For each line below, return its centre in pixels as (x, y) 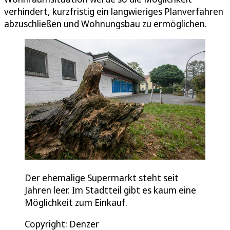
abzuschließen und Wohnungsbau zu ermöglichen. (106, 24)
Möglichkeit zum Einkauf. (76, 202)
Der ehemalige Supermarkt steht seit (102, 177)
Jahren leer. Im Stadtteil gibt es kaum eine (110, 190)
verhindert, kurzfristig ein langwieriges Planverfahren (114, 12)
